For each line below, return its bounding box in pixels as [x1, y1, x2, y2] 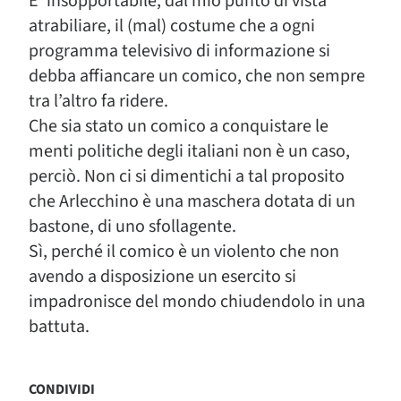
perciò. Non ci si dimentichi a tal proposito [29, 164, 345, 189]
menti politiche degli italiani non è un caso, [29, 139, 350, 164]
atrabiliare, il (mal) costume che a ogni [29, 13, 315, 38]
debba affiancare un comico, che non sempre [29, 64, 365, 89]
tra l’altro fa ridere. [29, 89, 168, 114]
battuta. [29, 314, 90, 339]
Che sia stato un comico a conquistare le [29, 114, 328, 139]
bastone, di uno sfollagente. [29, 214, 236, 239]
